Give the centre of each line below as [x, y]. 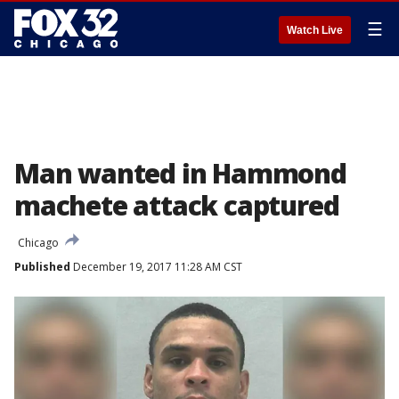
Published [42, 267]
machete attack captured [177, 205]
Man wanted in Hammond [180, 173]
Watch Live [315, 30]
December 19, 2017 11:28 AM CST [156, 267]
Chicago [38, 243]
